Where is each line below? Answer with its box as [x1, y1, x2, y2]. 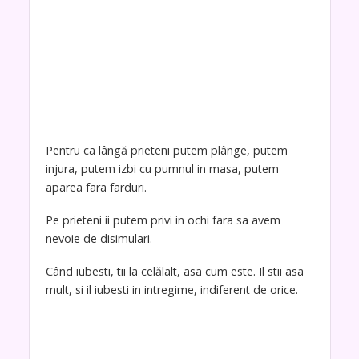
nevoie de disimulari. [45, 230, 152, 246]
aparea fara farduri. [45, 179, 147, 195]
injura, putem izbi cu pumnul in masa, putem [45, 160, 279, 176]
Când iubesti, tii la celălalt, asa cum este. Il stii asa [45, 263, 304, 279]
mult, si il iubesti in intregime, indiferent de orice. [45, 281, 298, 297]
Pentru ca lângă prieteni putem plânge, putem [45, 142, 288, 158]
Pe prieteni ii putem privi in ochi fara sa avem [45, 212, 280, 228]
